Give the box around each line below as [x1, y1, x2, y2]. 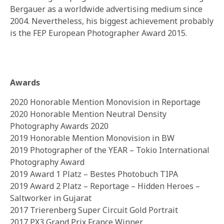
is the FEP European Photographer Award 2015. [10, 27, 187, 39]
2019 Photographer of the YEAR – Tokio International [10, 144, 209, 156]
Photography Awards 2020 [10, 120, 108, 132]
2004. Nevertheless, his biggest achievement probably [10, 15, 213, 27]
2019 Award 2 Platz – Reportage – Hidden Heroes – [10, 180, 200, 192]
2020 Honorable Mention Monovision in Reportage [10, 96, 200, 108]
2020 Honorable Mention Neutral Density [10, 108, 166, 120]
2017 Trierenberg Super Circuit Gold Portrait [10, 204, 178, 216]
